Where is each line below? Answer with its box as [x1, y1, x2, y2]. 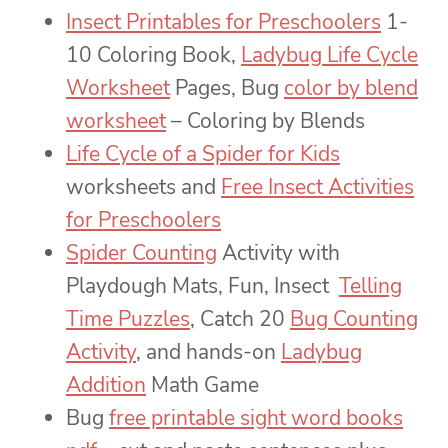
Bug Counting [290, 305, 418, 334]
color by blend [284, 74, 418, 103]
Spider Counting [66, 239, 217, 268]
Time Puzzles [66, 305, 190, 334]
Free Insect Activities [221, 173, 414, 202]
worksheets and [66, 173, 221, 202]
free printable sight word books [109, 404, 403, 433]
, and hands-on [136, 338, 281, 367]
